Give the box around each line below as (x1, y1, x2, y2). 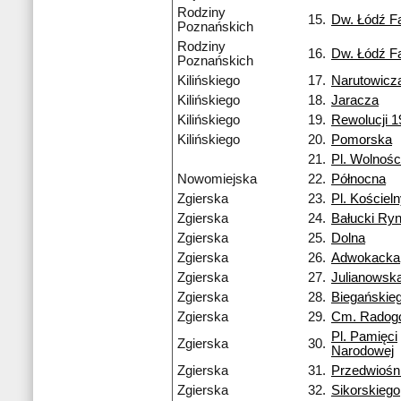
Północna (331, 172, 386, 187)
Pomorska (331, 132, 392, 148)
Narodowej (331, 344, 394, 359)
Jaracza (331, 93, 379, 108)
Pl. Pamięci (331, 329, 397, 345)
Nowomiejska (177, 172, 257, 187)
